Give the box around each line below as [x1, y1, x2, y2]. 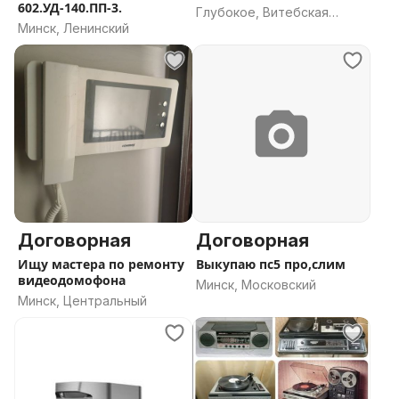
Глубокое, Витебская [196, 4, 329, 20]
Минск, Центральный [18, 293, 147, 308]
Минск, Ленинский [18, 20, 129, 36]
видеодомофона [18, 272, 126, 289]
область [196, 22, 248, 37]
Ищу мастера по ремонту [18, 256, 184, 273]
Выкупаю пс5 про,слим [196, 256, 346, 273]
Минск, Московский [196, 277, 316, 292]
